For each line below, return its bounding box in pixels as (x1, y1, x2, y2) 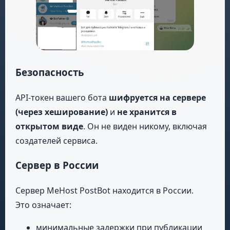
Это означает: (15, 199, 71, 211)
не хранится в (117, 106, 177, 118)
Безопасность (15, 66, 84, 79)
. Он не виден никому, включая (83, 120, 207, 132)
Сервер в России (15, 159, 99, 172)
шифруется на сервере (109, 91, 206, 103)
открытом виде (15, 120, 83, 132)
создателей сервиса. (15, 135, 98, 146)
